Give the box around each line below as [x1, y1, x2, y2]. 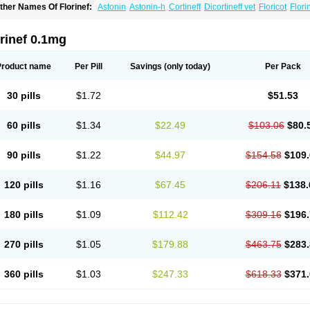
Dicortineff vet [204, 2, 255, 12]
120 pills [3, 179, 44, 190]
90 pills [6, 149, 41, 161]
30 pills [6, 90, 41, 101]
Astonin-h [129, 2, 165, 12]
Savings [130, 62, 162, 71]
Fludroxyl [63, 12, 98, 21]
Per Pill [75, 62, 102, 71]
